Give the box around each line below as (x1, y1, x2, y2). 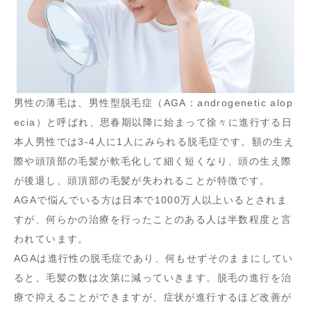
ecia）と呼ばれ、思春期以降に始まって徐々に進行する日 (14, 117, 293, 128)
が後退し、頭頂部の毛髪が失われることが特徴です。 (14, 175, 271, 187)
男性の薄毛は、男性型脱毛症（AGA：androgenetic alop (14, 97, 293, 109)
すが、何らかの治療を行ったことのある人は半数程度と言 (14, 214, 292, 226)
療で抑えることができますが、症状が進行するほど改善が (14, 292, 292, 303)
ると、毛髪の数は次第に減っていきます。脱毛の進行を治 (14, 272, 292, 284)
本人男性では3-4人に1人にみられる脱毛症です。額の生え (14, 136, 295, 148)
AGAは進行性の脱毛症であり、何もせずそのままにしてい (14, 253, 294, 264)
